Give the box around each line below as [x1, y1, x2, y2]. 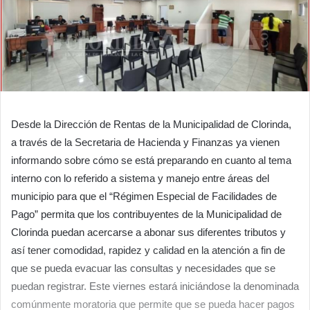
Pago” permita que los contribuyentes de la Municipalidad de [11, 208, 282, 220]
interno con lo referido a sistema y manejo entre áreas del [11, 172, 269, 184]
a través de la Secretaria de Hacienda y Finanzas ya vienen [11, 136, 280, 148]
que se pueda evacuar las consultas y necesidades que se [11, 262, 275, 274]
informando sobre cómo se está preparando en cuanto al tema [11, 154, 291, 166]
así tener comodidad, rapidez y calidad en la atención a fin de [11, 244, 285, 256]
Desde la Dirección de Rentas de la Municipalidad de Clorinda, [11, 118, 291, 130]
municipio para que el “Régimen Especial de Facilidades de [11, 190, 277, 202]
